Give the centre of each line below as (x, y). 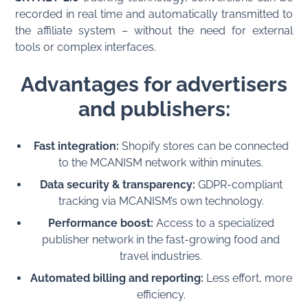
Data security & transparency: (117, 184)
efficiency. (161, 294)
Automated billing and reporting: (117, 278)
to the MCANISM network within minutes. (161, 162)
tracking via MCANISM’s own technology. (161, 201)
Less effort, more (247, 278)
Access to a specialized (213, 223)
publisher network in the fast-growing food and (161, 239)
